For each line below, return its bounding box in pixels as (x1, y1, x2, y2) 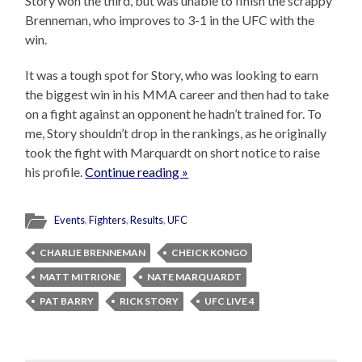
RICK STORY (120, 295, 179, 308)
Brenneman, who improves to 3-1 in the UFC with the (25, 12, 315, 28)
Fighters (89, 213, 127, 227)
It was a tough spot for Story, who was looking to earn (25, 67, 319, 83)
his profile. (25, 164, 86, 180)
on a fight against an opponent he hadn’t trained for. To (25, 106, 322, 122)
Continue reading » (85, 164, 189, 180)
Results (130, 213, 164, 227)
